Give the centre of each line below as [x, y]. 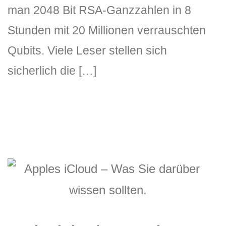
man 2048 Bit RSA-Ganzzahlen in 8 [99, 10]
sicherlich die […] [52, 71]
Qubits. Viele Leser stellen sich [87, 50]
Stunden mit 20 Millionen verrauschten [107, 30]
